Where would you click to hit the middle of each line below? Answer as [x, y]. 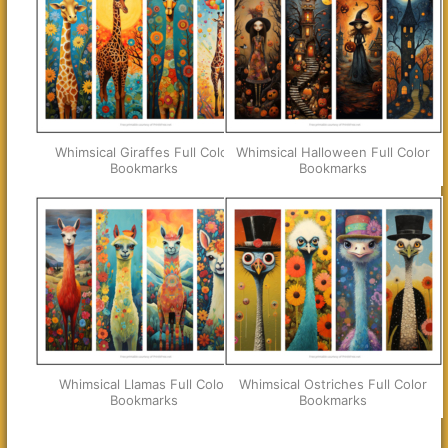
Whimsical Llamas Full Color [144, 384]
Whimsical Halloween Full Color [333, 152]
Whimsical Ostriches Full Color [333, 384]
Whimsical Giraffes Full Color [144, 152]
